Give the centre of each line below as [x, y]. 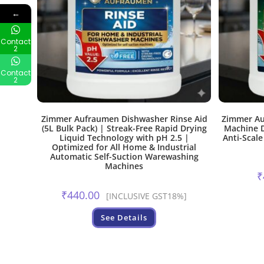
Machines [124, 166]
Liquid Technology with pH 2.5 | [124, 137]
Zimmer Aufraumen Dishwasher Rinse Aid [124, 118]
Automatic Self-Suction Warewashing [124, 156]
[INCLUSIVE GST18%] [147, 196]
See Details [124, 217]
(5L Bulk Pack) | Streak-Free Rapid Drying [124, 128]
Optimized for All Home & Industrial [124, 147]
